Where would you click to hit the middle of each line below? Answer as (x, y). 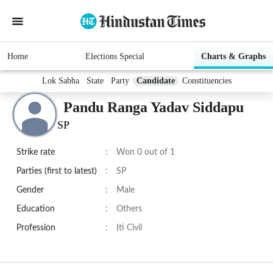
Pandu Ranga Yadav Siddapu (154, 107)
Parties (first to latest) (57, 172)
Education (36, 209)
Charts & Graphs (233, 57)
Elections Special (115, 57)
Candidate (155, 81)
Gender (30, 190)
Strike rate (36, 153)
